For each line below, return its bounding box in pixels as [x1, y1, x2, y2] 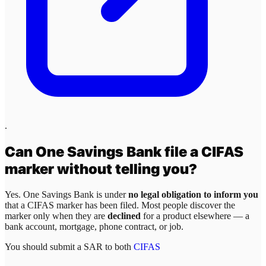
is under [94, 189, 128, 200]
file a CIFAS [161, 143, 243, 161]
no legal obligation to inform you [128, 189, 258, 200]
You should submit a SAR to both [5, 242, 134, 252]
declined [107, 211, 141, 221]
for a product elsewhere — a [141, 211, 249, 221]
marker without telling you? [5, 160, 197, 178]
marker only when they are [5, 211, 107, 221]
